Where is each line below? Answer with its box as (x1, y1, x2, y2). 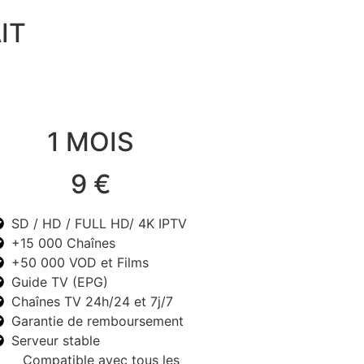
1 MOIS (47, 125, 134, 158)
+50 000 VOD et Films (11, 253, 149, 271)
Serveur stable (11, 331, 100, 349)
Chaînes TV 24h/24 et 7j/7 (11, 292, 173, 310)
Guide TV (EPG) (11, 273, 108, 290)
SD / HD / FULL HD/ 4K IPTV (11, 214, 187, 232)
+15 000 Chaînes (11, 234, 115, 251)
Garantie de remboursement (11, 312, 184, 329)
